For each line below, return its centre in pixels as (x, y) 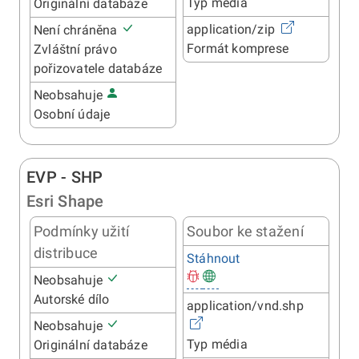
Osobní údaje (72, 115)
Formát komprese (238, 49)
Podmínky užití (82, 232)
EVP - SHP (65, 177)
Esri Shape (65, 202)
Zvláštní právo (75, 50)
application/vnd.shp (245, 306)
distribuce (66, 253)
